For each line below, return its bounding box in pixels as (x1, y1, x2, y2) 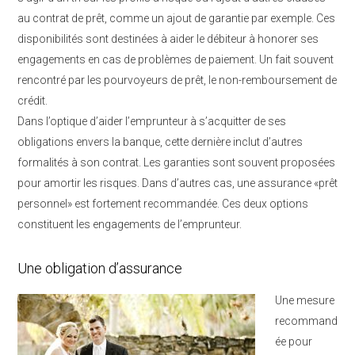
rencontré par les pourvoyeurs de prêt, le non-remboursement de (17, 74, 337, 86)
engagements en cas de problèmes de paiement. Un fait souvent (17, 53, 334, 66)
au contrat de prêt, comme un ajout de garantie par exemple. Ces (17, 12, 335, 25)
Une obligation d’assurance (17, 260, 182, 277)
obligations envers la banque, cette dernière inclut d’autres (17, 136, 303, 148)
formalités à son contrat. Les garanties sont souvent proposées (17, 156, 335, 169)
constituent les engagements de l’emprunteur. (17, 218, 242, 231)
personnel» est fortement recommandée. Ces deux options (17, 197, 308, 210)
